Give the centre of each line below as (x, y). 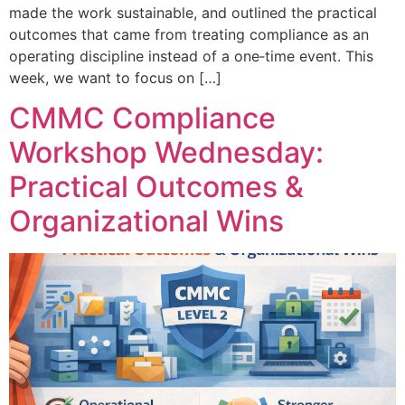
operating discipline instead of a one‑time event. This (191, 56)
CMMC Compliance (142, 118)
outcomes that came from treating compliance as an (189, 34)
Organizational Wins (146, 221)
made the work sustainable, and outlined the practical (193, 12)
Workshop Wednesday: (166, 152)
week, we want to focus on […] (115, 77)
